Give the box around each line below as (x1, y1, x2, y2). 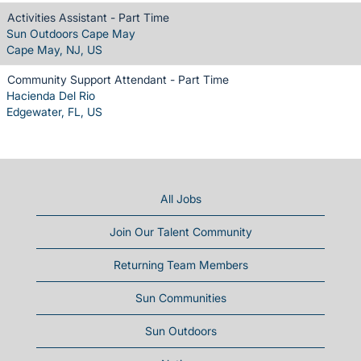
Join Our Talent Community (109, 224, 252, 239)
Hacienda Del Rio (6, 88, 95, 102)
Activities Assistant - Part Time (7, 10, 169, 24)
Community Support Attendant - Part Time (7, 72, 229, 86)
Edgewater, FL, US (6, 104, 102, 118)
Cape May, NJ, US (6, 42, 102, 56)
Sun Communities (135, 290, 226, 305)
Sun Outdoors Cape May (6, 26, 135, 40)
